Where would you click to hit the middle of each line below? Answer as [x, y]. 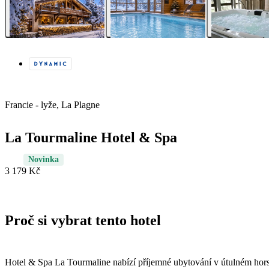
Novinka [44, 160]
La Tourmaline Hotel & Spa [91, 138]
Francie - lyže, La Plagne [52, 105]
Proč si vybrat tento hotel [83, 221]
